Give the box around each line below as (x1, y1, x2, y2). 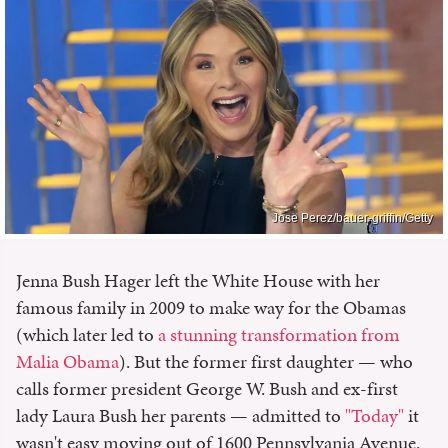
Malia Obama (16, 347, 119, 375)
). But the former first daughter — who (119, 347, 413, 375)
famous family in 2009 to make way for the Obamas (16, 293, 406, 321)
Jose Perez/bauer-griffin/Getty (272, 210, 433, 225)
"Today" (345, 401, 404, 429)
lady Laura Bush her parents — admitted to (16, 401, 345, 429)
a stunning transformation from (158, 320, 400, 348)
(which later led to (16, 320, 158, 348)
